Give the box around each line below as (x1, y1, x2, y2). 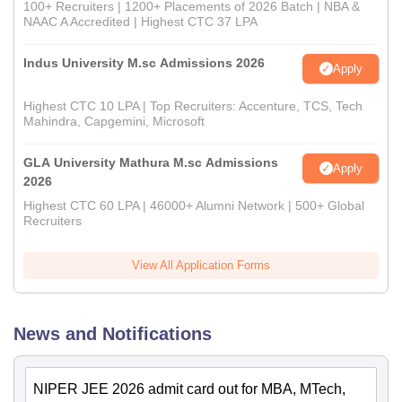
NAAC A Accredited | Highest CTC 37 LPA (23, 14, 258, 29)
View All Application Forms (132, 258, 270, 272)
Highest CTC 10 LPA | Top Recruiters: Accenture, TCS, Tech (23, 99, 363, 113)
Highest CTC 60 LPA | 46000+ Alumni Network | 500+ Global (23, 198, 364, 213)
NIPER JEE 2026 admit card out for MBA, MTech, (33, 381, 345, 397)
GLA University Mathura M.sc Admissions (23, 155, 278, 170)
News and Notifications (13, 324, 212, 344)
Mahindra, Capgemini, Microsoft (23, 114, 205, 128)
